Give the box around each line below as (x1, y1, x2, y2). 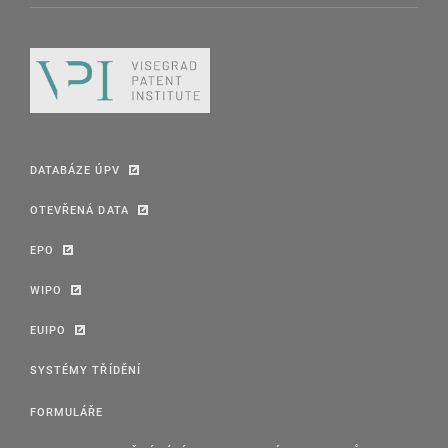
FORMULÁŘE (30, 404, 104, 420)
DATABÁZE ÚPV (30, 162, 120, 178)
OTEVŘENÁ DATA (30, 202, 129, 218)
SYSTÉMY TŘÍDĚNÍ (30, 362, 141, 378)
